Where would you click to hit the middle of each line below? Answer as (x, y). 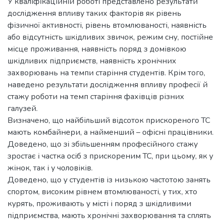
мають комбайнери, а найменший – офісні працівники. (111, 132)
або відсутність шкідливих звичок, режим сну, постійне (110, 37)
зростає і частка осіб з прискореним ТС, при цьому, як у (110, 156)
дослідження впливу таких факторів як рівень (94, 13)
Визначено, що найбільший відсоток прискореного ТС (109, 120)
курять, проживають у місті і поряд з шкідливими (99, 204)
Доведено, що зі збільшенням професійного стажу (103, 144)
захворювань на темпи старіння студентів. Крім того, (106, 73)
